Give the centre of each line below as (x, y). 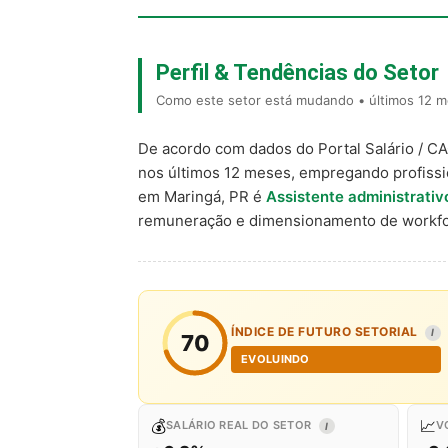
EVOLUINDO (275, 359)
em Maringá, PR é (202, 196)
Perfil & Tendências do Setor (297, 72)
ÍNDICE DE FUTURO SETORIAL (326, 331)
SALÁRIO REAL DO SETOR (240, 425)
